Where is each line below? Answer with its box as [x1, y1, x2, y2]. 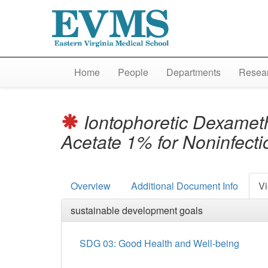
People [117, 65, 148, 80]
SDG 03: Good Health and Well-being [80, 236, 239, 251]
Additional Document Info [131, 179, 238, 193]
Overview [71, 179, 111, 193]
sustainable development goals [71, 203, 203, 218]
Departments [166, 65, 221, 80]
